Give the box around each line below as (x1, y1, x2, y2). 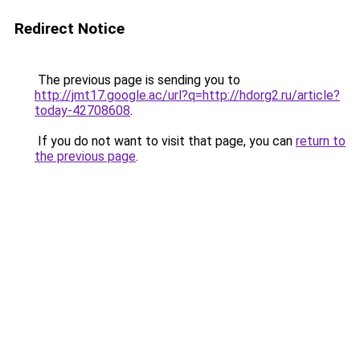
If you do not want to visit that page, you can (35, 133, 296, 149)
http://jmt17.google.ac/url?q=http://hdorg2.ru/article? (35, 88, 340, 103)
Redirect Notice (14, 19, 125, 38)
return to (296, 133, 346, 149)
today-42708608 (35, 103, 130, 118)
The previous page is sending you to (35, 72, 240, 88)
